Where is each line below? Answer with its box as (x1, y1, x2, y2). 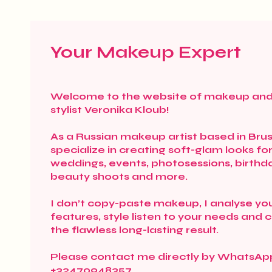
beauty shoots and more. (50, 171, 188, 182)
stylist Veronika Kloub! (50, 104, 169, 115)
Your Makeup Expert (50, 42, 241, 63)
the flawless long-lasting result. (50, 224, 219, 236)
